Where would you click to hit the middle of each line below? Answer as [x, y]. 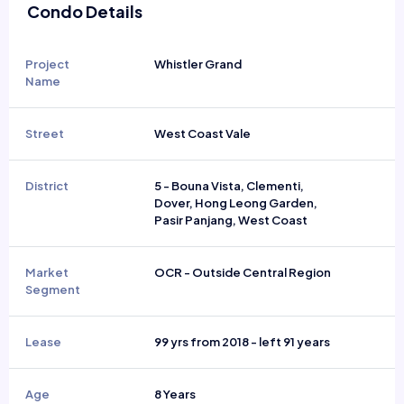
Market [46, 272]
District [46, 186]
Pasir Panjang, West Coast [230, 220]
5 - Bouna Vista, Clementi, [229, 186]
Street [44, 133]
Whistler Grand [197, 64]
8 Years [174, 394]
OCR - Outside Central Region [242, 272]
